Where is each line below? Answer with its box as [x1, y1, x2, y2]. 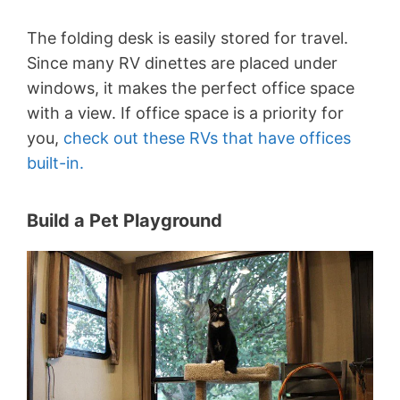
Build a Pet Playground [27, 209, 222, 231]
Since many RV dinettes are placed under [27, 53, 337, 72]
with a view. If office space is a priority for [27, 103, 344, 122]
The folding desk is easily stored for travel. [27, 28, 348, 47]
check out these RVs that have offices [63, 128, 351, 147]
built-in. [27, 153, 84, 172]
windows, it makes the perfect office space [27, 78, 354, 97]
